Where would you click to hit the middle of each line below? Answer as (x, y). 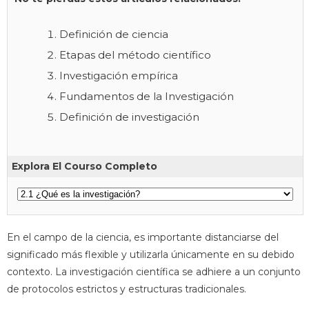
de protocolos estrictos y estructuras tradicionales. (127, 289)
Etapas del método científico (135, 54)
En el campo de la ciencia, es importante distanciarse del (143, 237)
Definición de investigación (129, 117)
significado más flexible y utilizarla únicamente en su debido (151, 254)
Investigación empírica (119, 75)
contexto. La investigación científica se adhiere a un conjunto (154, 271)
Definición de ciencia (114, 34)
